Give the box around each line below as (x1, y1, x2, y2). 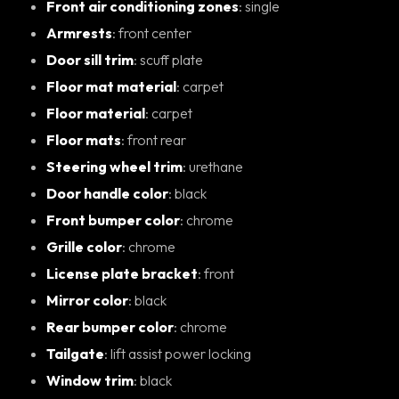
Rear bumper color (46, 317, 174, 336)
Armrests (46, 23, 112, 42)
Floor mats (46, 130, 121, 149)
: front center (118, 23, 191, 42)
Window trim (46, 370, 134, 389)
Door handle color (46, 183, 168, 202)
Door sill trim (46, 50, 134, 69)
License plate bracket (46, 264, 198, 282)
